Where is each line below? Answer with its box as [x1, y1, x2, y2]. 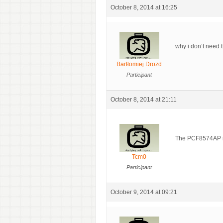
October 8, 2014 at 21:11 [111, 96, 177, 104]
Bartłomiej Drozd [116, 61, 162, 68]
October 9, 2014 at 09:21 [111, 188, 177, 196]
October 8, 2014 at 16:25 [111, 3, 177, 11]
